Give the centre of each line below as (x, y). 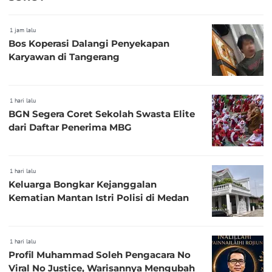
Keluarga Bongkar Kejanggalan (83, 184)
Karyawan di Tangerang (64, 56)
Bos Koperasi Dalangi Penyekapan (89, 43)
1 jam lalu (23, 30)
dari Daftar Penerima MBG (70, 127)
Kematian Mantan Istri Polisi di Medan (99, 197)
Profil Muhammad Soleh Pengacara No (100, 254)
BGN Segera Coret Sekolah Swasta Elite (102, 114)
